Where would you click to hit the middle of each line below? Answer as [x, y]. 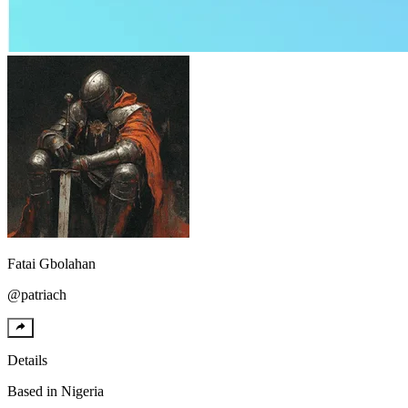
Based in [32, 391]
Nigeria [82, 391]
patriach [44, 294]
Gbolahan [67, 263]
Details [27, 360]
